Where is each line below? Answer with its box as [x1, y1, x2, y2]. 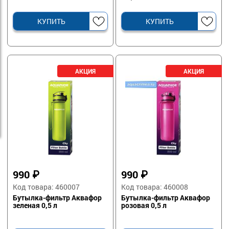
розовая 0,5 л [121, 200, 167, 211]
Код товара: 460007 [13, 182, 80, 192]
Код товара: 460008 [121, 182, 189, 192]
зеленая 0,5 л [13, 200, 58, 211]
